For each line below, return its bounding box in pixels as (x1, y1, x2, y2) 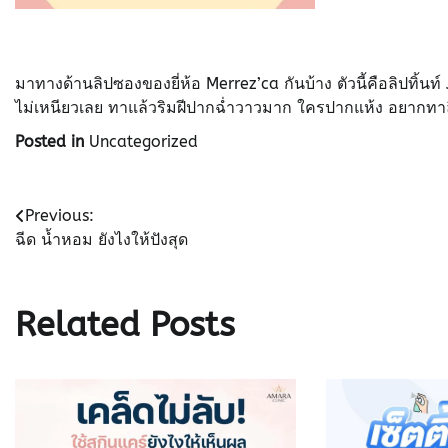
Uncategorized (89, 131, 198, 151)
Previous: (25, 205, 94, 225)
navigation (14, 236, 118, 261)
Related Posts (15, 305, 235, 346)
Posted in (15, 131, 89, 151)
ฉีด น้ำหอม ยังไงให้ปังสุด (15, 229, 188, 249)
